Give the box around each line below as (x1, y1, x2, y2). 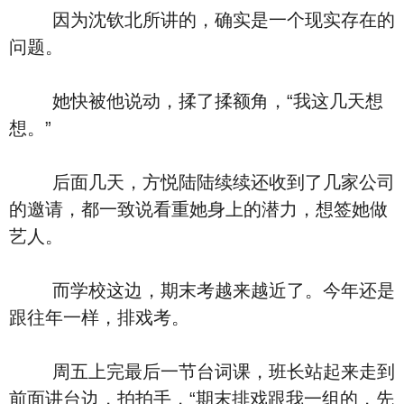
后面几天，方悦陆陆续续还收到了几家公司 (9, 172, 395, 192)
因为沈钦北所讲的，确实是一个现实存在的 (9, 10, 395, 30)
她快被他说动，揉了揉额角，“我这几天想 (9, 91, 383, 111)
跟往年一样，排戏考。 (9, 308, 189, 327)
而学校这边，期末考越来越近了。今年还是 (9, 280, 395, 300)
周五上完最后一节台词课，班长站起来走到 (9, 362, 395, 381)
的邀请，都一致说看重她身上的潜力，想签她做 (9, 199, 388, 219)
